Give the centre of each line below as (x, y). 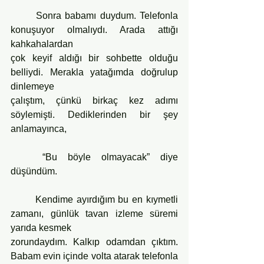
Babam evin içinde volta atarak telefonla (94, 256)
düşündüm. (34, 171)
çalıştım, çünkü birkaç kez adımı (94, 100)
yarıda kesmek (41, 227)
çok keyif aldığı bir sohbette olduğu (94, 58)
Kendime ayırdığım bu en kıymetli (23, 199)
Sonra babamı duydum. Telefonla (23, 15)
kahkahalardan (42, 44)
